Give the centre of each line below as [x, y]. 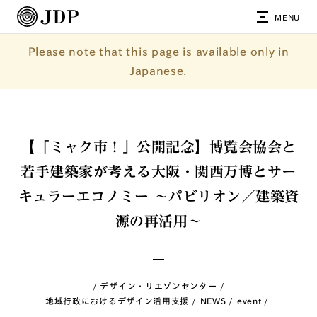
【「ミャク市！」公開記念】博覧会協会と [158, 146]
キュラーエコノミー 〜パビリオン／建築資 [158, 196]
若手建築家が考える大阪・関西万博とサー [158, 171]
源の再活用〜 [158, 221]
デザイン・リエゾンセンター [158, 286]
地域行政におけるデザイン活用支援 [117, 301]
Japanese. [158, 71]
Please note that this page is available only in [158, 52]
